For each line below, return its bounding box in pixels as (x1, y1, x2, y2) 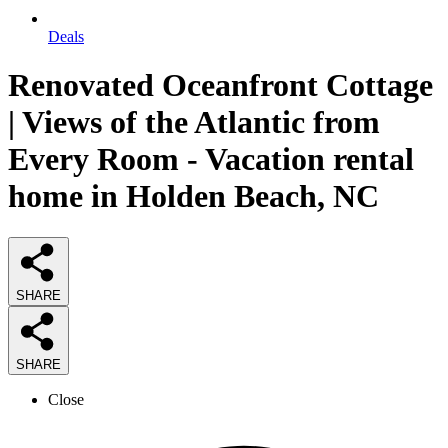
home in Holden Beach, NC (8, 178, 379, 215)
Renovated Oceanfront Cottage (8, 67, 433, 104)
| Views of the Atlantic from (8, 104, 380, 141)
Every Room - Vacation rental (8, 141, 414, 178)
